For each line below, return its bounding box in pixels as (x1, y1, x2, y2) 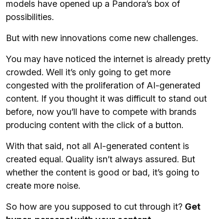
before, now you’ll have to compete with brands (6, 107, 197, 117)
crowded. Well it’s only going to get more (6, 67, 171, 78)
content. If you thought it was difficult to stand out (6, 93, 207, 104)
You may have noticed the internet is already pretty (6, 54, 211, 65)
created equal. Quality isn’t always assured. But (6, 154, 195, 165)
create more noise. (6, 180, 80, 191)
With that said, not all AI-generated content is (6, 141, 189, 152)
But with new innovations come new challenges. (6, 33, 198, 44)
